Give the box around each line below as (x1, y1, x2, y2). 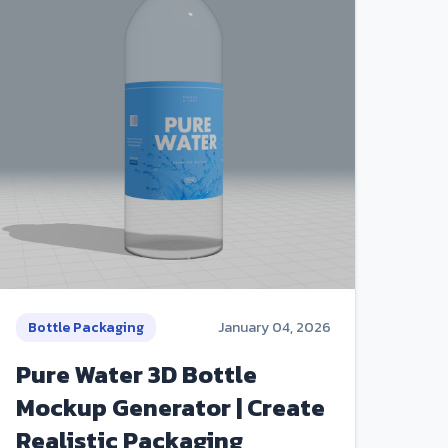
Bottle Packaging (27, 316, 144, 338)
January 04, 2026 (217, 316, 331, 338)
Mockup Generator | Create (15, 389, 325, 425)
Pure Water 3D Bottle (15, 356, 257, 392)
